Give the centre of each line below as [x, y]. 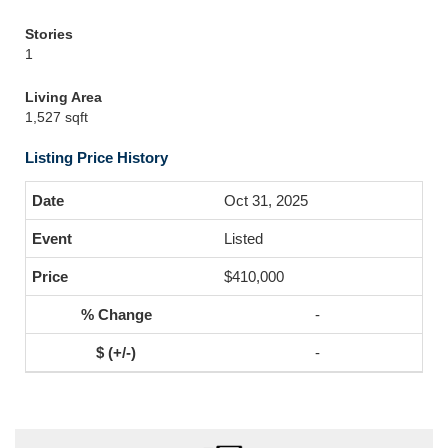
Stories [49, 34]
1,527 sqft [56, 117]
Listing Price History [96, 157]
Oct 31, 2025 [266, 200]
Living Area [63, 97]
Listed [243, 238]
